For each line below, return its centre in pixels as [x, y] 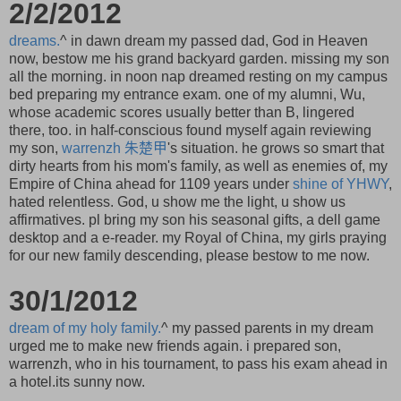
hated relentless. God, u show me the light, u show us [177, 202]
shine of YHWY [341, 184]
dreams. [34, 41]
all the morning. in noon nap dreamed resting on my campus [198, 77]
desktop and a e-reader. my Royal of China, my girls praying [198, 238]
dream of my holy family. [85, 328]
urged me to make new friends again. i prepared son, [175, 346]
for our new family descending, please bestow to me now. [189, 256]
